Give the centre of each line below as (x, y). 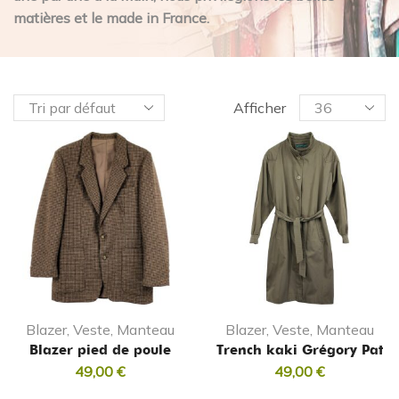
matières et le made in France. (111, 17)
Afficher (259, 108)
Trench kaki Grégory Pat (299, 350)
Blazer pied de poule (100, 350)
